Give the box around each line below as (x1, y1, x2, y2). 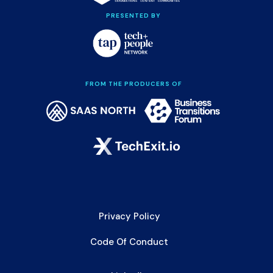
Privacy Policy (98, 210, 160, 222)
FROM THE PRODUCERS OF (85, 79, 182, 88)
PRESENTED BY (106, 12, 161, 20)
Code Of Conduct (90, 235, 168, 248)
